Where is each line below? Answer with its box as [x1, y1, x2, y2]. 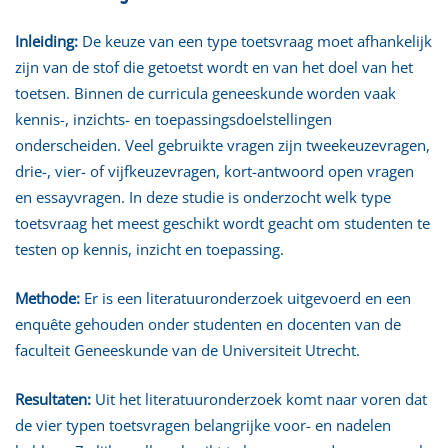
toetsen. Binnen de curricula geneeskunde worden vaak [15, 83, 396, 103]
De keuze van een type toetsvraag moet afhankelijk [78, 31, 432, 51]
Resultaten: [15, 389, 91, 409]
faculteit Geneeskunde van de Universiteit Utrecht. [15, 340, 360, 360]
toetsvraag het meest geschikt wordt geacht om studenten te [15, 213, 430, 233]
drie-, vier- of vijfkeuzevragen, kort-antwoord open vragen [15, 161, 414, 181]
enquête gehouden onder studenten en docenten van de [15, 314, 401, 334]
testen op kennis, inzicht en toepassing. [15, 239, 284, 259]
